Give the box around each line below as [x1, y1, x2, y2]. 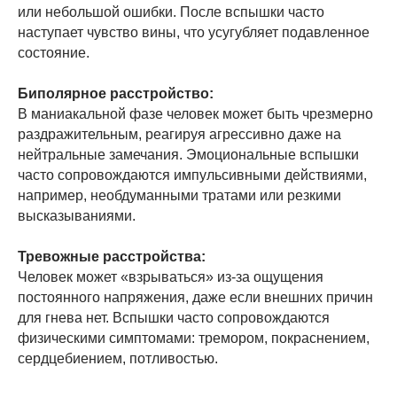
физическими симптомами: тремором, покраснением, [18, 330, 370, 346]
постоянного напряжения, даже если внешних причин [18, 289, 373, 305]
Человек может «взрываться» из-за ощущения [18, 269, 323, 284]
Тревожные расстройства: [18, 248, 206, 264]
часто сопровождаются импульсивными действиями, [18, 167, 367, 183]
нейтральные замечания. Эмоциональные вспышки [18, 146, 359, 162]
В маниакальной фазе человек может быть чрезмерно [18, 105, 373, 121]
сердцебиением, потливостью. [18, 350, 218, 366]
